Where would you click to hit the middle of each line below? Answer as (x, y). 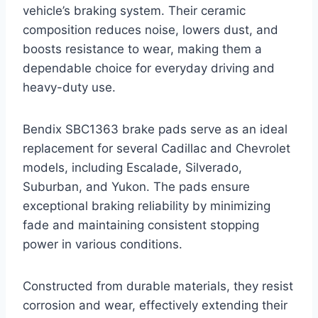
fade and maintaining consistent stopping (141, 225)
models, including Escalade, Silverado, (132, 168)
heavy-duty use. (69, 88)
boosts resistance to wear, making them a (142, 49)
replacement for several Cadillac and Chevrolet (157, 149)
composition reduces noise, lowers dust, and (150, 30)
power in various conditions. (103, 245)
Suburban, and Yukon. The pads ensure (136, 187)
